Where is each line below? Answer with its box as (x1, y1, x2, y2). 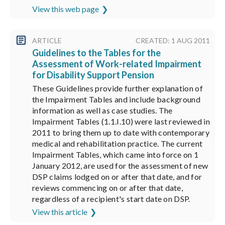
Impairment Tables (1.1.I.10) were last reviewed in (32, 117, 210, 126)
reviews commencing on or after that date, (32, 183, 183, 192)
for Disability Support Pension (32, 69, 154, 80)
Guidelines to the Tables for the (32, 47, 161, 58)
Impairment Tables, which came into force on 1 (32, 150, 199, 159)
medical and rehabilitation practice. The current (32, 139, 203, 148)
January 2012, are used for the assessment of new (32, 161, 208, 170)
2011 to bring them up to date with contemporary (32, 128, 210, 137)
